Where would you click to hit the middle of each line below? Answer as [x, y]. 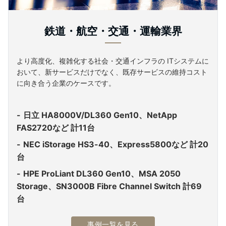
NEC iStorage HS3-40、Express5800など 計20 [116, 144]
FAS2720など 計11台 [56, 127]
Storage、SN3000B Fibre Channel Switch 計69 [109, 186]
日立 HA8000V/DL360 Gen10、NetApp [100, 115]
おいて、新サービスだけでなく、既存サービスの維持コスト [112, 72]
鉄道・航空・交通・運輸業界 [113, 31]
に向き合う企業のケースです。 [66, 83]
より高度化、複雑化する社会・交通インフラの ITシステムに [113, 61]
